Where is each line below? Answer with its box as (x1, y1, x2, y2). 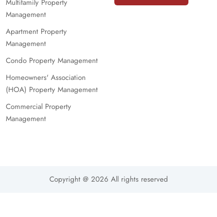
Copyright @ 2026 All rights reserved (49, 174, 168, 185)
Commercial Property (6, 101, 71, 112)
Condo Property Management (6, 55, 98, 66)
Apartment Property (6, 26, 67, 37)
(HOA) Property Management (6, 84, 98, 95)
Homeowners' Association (6, 72, 86, 83)
